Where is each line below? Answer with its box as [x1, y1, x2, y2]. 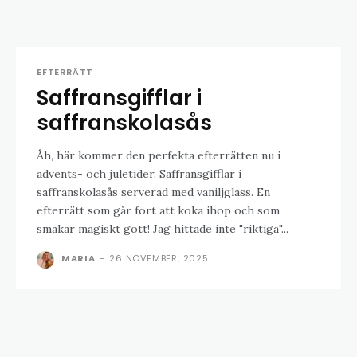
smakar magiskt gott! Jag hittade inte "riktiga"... [37, 222, 288, 237]
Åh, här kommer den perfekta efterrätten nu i [37, 148, 280, 163]
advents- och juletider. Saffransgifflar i [37, 167, 241, 182]
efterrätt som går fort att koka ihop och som [37, 203, 280, 218]
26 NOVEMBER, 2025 [109, 252, 209, 265]
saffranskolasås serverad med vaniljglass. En [37, 185, 270, 200]
